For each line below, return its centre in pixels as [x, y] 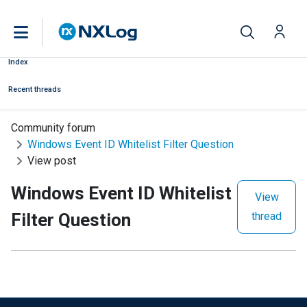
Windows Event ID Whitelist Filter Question [131, 144]
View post [52, 161]
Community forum [53, 128]
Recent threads [35, 89]
